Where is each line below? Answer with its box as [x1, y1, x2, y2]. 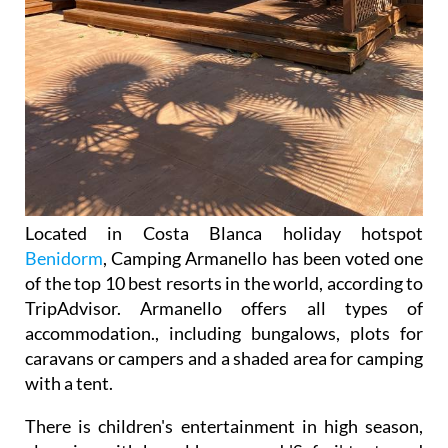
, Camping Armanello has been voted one [103, 246, 423, 269]
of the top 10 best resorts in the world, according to [25, 271, 423, 294]
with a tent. [25, 371, 113, 394]
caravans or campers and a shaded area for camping [25, 346, 423, 369]
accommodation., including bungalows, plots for [25, 321, 423, 344]
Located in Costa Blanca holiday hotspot [25, 221, 423, 244]
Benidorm [25, 246, 103, 269]
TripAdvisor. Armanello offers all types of [25, 296, 423, 319]
